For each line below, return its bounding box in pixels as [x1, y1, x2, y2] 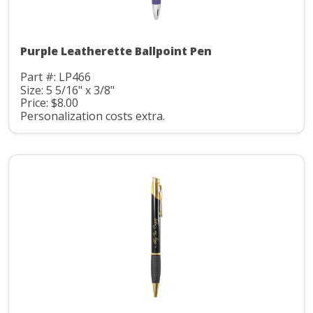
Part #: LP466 [20, 69, 91, 85]
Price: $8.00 [20, 95, 78, 111]
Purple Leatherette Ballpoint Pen [20, 43, 212, 59]
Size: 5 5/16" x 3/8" [20, 82, 115, 98]
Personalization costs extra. [20, 108, 165, 124]
